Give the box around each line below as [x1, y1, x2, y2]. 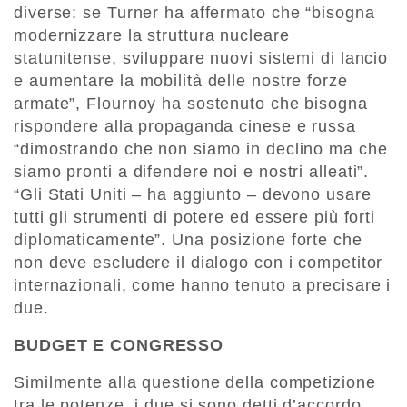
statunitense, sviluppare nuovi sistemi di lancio [14, 49, 389, 68]
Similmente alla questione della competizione [14, 373, 376, 392]
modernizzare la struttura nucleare [14, 26, 290, 45]
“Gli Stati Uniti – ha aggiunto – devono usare [14, 185, 372, 204]
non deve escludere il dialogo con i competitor [14, 253, 383, 273]
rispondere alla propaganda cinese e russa [14, 117, 356, 136]
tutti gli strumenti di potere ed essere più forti [14, 208, 376, 227]
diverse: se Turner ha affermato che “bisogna [14, 4, 375, 23]
